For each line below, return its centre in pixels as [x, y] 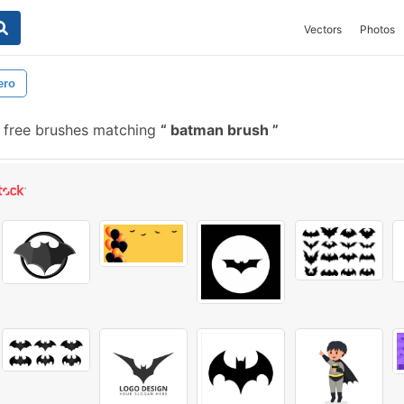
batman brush [220, 130]
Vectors [323, 29]
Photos [377, 29]
